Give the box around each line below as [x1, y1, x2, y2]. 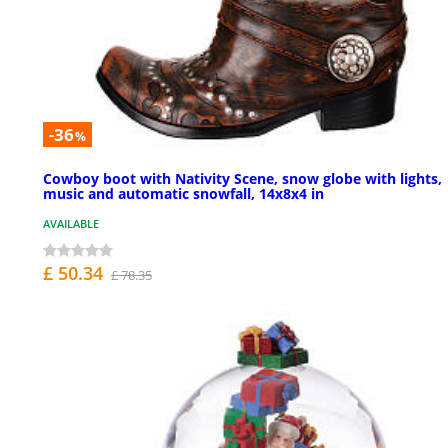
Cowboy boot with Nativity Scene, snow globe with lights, [43, 168, 442, 188]
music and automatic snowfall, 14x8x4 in [43, 183, 324, 203]
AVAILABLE [43, 215, 99, 231]
